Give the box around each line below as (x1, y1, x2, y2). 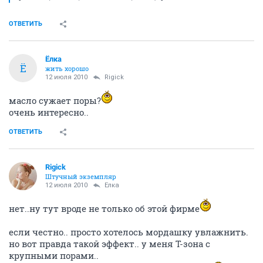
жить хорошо (45, 64, 89, 73)
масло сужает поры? (9, 95, 101, 106)
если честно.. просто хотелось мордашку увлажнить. (9, 226, 248, 238)
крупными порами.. (9, 249, 99, 261)
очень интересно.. (9, 106, 89, 118)
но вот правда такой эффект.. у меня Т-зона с (9, 238, 210, 249)
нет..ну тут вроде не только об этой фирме (9, 203, 200, 214)
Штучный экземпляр (45, 172, 116, 181)
